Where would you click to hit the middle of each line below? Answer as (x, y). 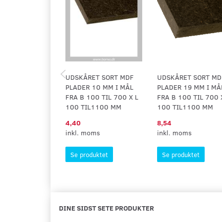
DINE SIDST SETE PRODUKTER (107, 208)
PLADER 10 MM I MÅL (99, 87)
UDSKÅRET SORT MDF (100, 77)
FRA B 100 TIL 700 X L (102, 97)
